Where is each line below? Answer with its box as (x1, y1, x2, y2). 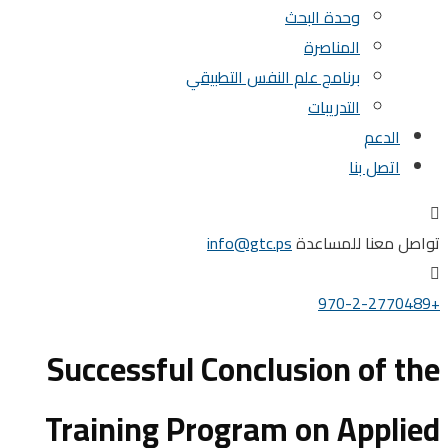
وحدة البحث (325, 2, 400, 32)
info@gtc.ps (247, 228, 332, 258)
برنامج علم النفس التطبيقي (226, 62, 400, 92)
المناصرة (344, 32, 400, 62)
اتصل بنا (389, 152, 440, 182)
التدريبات (348, 92, 400, 122)
